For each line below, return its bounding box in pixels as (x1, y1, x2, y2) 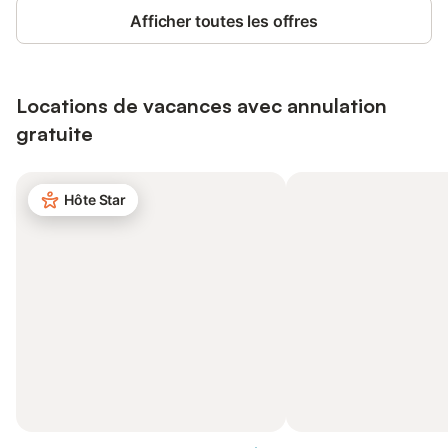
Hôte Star (64, 191, 127, 208)
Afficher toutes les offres (130, 11, 318, 31)
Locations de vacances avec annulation (16, 93, 387, 118)
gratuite (16, 121, 93, 146)
